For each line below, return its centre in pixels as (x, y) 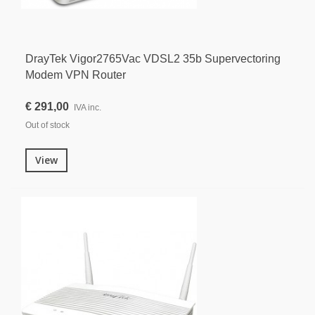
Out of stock (47, 125)
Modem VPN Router (76, 75)
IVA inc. (88, 107)
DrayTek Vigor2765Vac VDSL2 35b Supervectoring (153, 58)
